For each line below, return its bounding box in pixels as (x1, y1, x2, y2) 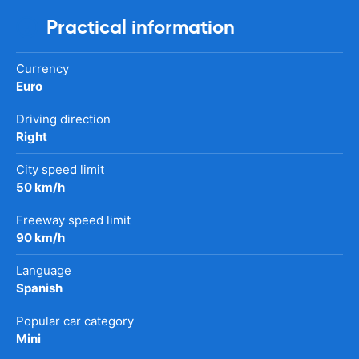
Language (16, 262, 71, 278)
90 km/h (16, 229, 65, 245)
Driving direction (16, 111, 111, 127)
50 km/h (16, 179, 65, 195)
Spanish (16, 280, 63, 296)
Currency (16, 60, 69, 76)
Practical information (46, 14, 235, 39)
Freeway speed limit (16, 212, 131, 228)
